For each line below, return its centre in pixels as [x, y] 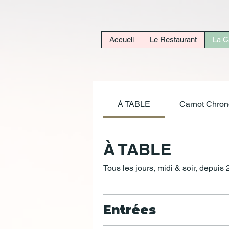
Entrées [130, 210]
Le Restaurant [173, 40]
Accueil [122, 40]
